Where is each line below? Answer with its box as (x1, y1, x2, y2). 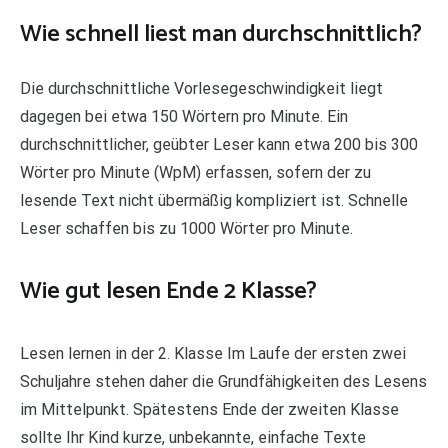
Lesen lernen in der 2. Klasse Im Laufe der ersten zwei (20, 343, 406, 363)
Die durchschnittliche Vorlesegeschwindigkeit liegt (20, 78, 383, 98)
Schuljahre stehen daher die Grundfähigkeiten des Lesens (20, 371, 427, 391)
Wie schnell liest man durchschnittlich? (20, 14, 422, 54)
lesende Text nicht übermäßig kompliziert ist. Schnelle (20, 190, 408, 210)
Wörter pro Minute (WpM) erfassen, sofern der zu (20, 162, 371, 182)
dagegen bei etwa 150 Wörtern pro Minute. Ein (20, 106, 348, 126)
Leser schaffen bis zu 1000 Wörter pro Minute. (20, 218, 353, 238)
